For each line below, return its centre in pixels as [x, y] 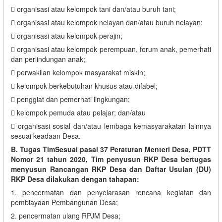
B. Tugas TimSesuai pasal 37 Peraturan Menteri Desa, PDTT [111, 149]
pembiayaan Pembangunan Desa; [64, 202]
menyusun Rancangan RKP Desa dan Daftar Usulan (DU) [111, 169]
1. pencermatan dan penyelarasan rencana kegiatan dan [111, 192]
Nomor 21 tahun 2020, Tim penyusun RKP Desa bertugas [111, 159]
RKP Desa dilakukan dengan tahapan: [75, 179]
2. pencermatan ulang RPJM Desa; [66, 215]
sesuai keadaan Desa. [46, 136]
